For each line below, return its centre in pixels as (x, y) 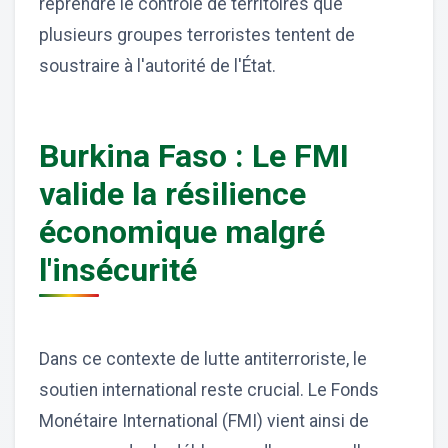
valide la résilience (172, 194)
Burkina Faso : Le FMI (194, 156)
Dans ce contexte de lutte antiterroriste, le (203, 359)
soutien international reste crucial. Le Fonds (209, 390)
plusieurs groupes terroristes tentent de (197, 35)
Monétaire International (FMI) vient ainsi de (204, 421)
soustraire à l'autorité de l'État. (157, 66)
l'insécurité (118, 270)
